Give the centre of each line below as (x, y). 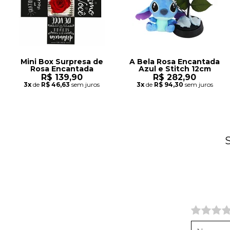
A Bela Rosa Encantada (175, 62)
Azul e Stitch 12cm (175, 69)
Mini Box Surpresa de (62, 62)
